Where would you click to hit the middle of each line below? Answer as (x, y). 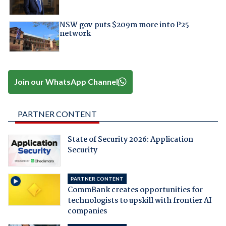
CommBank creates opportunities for (135, 190)
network (75, 34)
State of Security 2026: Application (130, 139)
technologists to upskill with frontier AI (139, 201)
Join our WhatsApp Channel (66, 82)
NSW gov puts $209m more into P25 (124, 25)
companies (87, 212)
